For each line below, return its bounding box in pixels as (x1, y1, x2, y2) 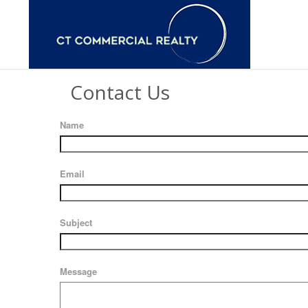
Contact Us (70, 79, 170, 105)
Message (60, 264, 97, 278)
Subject (60, 215, 92, 229)
